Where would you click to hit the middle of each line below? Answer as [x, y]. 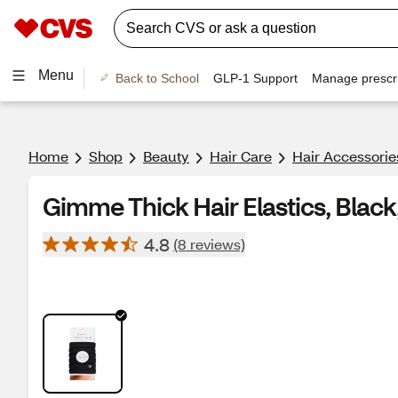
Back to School [157, 78]
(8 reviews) [209, 244]
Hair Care [241, 156]
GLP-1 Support [255, 78]
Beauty [166, 156]
